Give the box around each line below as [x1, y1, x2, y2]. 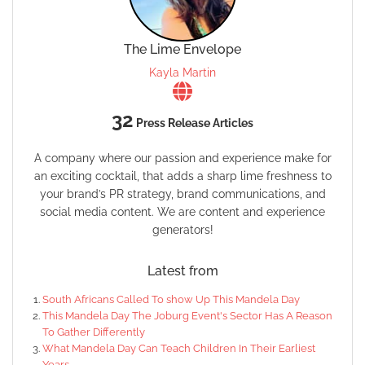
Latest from [147, 262, 218, 279]
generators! [152, 222, 213, 236]
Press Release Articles [134, 116, 253, 130]
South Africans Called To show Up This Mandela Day [42, 292, 300, 306]
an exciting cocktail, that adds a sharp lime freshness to [33, 169, 332, 182]
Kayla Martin [149, 65, 216, 79]
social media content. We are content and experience [40, 204, 325, 218]
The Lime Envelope [124, 41, 241, 57]
